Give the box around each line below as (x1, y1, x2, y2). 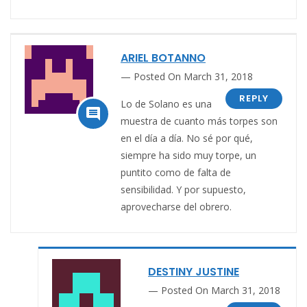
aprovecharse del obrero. (121, 199, 232, 213)
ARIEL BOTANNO (121, 49, 206, 66)
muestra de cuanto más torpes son (121, 114, 278, 127)
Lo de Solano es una (121, 97, 212, 110)
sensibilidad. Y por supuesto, (121, 182, 246, 196)
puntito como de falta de (121, 165, 231, 179)
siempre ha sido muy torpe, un (121, 148, 256, 162)
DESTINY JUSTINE (148, 263, 239, 280)
